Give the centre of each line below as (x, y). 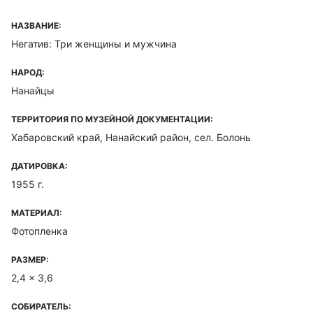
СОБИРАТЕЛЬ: (41, 306)
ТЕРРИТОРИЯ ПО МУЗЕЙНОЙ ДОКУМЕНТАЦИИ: (112, 119)
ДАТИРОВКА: (39, 166)
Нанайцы (33, 90)
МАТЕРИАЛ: (37, 213)
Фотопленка (39, 231)
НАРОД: (28, 72)
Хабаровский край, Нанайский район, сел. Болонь (131, 137)
